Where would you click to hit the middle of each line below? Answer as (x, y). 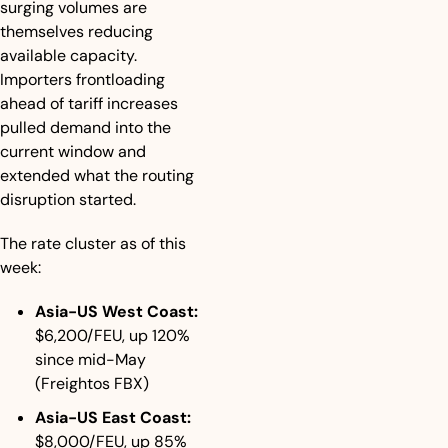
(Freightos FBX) (92, 383)
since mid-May (90, 359)
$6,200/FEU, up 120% (112, 335)
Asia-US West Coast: (116, 311)
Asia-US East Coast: (113, 417)
